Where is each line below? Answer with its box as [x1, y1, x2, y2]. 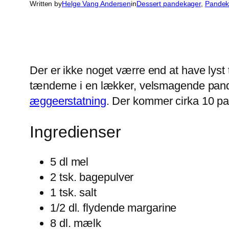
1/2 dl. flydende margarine [50, 201, 177, 215]
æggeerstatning [30, 95, 106, 108]
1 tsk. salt [50, 186, 97, 199]
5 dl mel [50, 155, 89, 169]
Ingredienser [30, 122, 121, 141]
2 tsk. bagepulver [50, 171, 134, 184]
